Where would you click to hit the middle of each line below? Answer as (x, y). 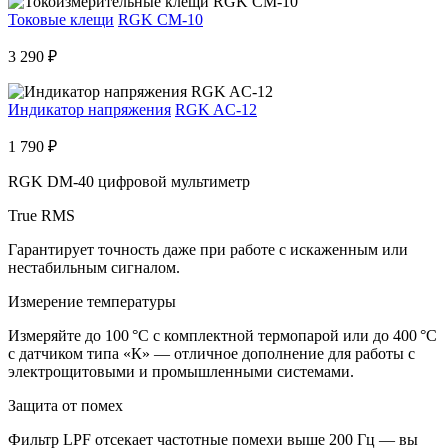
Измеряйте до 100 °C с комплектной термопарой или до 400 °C (222, 336)
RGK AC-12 (216, 110)
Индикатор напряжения (89, 110)
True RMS (41, 216)
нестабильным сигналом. (94, 268)
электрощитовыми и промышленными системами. (181, 372)
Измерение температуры (92, 302)
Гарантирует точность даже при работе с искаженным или (208, 250)
